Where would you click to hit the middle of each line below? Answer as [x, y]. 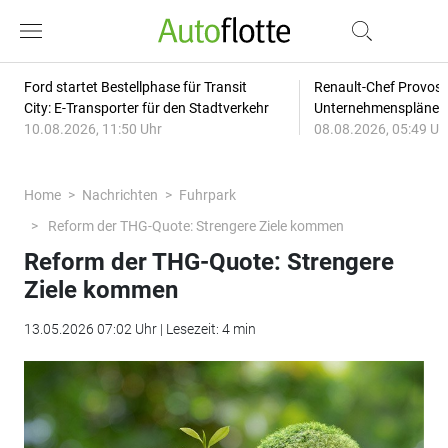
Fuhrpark [207, 195]
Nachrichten [119, 195]
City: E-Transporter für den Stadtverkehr [146, 108]
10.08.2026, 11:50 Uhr [92, 129]
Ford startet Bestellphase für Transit [135, 87]
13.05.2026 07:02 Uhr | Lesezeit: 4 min [139, 329]
